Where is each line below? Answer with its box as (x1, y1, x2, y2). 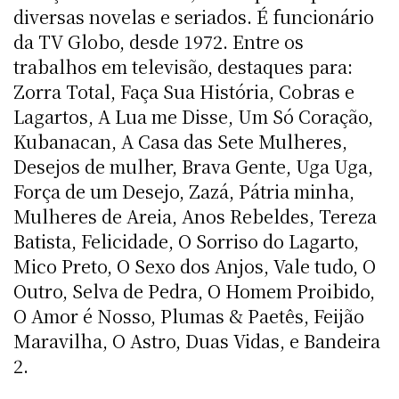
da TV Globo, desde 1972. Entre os (13, 28, 304, 54)
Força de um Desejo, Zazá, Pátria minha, (13, 177, 354, 204)
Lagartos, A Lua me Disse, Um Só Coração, (13, 102, 373, 129)
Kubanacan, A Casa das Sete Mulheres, (13, 127, 347, 154)
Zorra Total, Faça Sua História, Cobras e (13, 77, 354, 104)
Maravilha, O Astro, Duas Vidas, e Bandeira (13, 327, 380, 354)
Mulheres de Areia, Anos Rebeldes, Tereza (13, 202, 377, 229)
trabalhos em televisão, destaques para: (13, 53, 353, 79)
